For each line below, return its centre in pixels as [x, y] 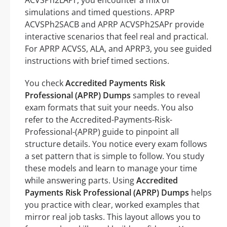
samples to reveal [165, 96]
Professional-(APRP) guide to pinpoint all [102, 132]
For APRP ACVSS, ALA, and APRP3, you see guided [118, 49]
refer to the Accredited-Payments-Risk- [99, 120]
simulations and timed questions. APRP [100, 12]
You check [45, 83]
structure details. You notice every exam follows [116, 144]
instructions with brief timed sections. [97, 61]
